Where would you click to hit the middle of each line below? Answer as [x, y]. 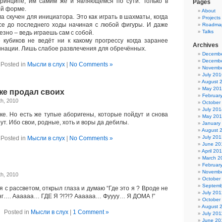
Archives [206, 45]
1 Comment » [91, 212]
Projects [211, 18]
